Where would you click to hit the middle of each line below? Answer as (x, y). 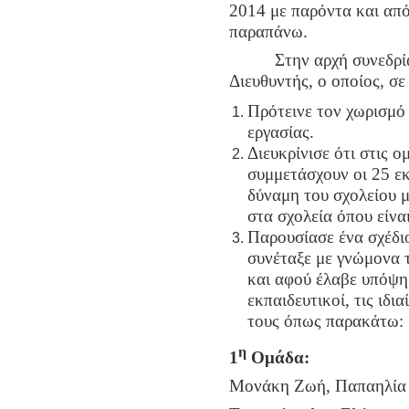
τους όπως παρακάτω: (325, 321)
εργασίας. (280, 132)
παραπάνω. (268, 32)
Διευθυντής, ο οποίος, (309, 81)
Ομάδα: (278, 357)
